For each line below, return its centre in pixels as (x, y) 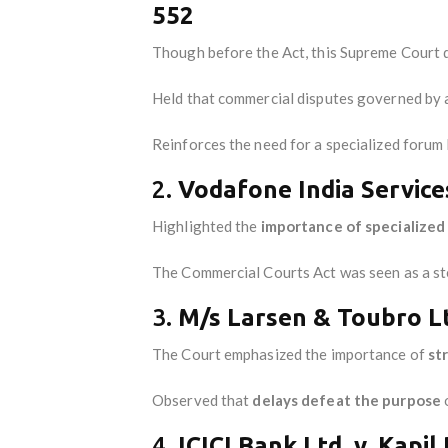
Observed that (202, 399)
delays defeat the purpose (346, 399)
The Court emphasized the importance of (290, 353)
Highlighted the (206, 225)
